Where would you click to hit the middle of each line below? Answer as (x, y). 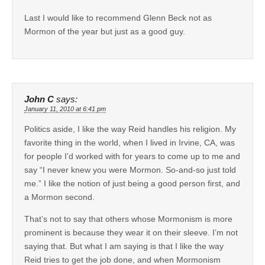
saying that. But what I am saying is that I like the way (124, 246)
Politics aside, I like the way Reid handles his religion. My (130, 129)
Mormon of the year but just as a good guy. (105, 31)
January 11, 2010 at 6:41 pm (65, 109)
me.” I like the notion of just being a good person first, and (132, 183)
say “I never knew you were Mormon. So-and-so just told (130, 169)
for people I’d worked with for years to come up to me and (132, 156)
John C (39, 99)
